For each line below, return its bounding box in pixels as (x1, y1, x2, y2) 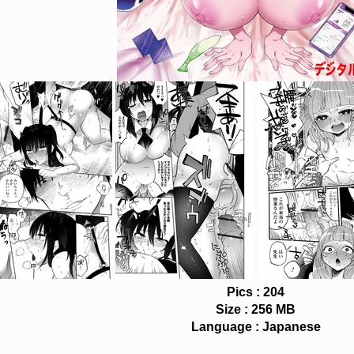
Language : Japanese (190, 320, 321, 334)
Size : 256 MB (216, 303, 296, 317)
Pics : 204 (227, 285, 285, 299)
